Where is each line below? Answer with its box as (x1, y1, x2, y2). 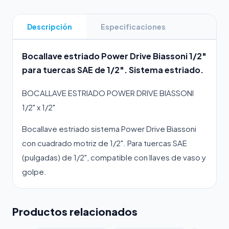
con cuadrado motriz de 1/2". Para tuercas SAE (22, 138, 187, 148)
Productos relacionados (12, 205, 138, 218)
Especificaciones (101, 22, 166, 31)
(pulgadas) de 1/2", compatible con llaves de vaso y (22, 152, 206, 162)
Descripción (27, 22, 72, 31)
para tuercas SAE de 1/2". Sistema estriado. (22, 64, 203, 75)
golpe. (22, 167, 47, 176)
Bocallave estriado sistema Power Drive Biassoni (22, 124, 196, 133)
